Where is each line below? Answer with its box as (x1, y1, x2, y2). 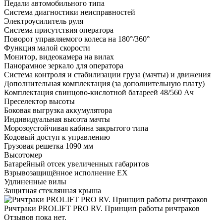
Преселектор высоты (4, 97, 75, 106)
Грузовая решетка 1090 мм (4, 141, 93, 150)
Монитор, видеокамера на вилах (4, 52, 114, 61)
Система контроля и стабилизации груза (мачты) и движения (4, 70, 211, 79)
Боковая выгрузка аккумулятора (4, 106, 112, 114)
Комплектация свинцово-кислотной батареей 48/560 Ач (4, 88, 194, 97)
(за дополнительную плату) (110, 79, 205, 88)
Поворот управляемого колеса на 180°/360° (4, 34, 150, 43)
